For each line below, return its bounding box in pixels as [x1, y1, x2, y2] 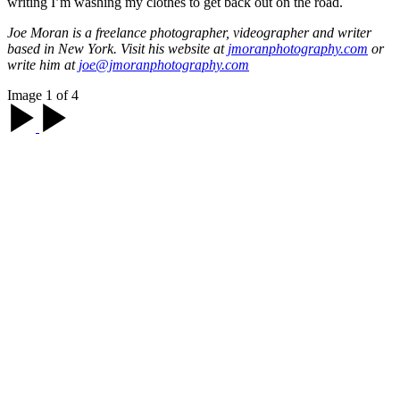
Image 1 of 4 [7, 87, 79, 103]
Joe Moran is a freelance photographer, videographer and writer [7, 24, 371, 40]
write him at [7, 56, 79, 72]
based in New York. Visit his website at [7, 40, 228, 56]
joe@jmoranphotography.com [79, 56, 249, 72]
